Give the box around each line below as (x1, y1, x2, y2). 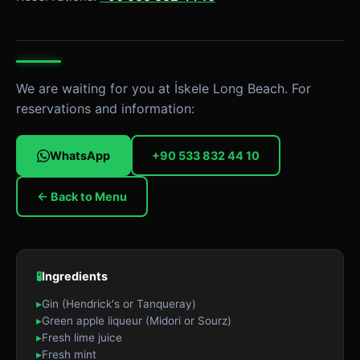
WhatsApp (50, 149, 110, 162)
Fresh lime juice (42, 331, 122, 344)
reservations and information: (16, 100, 194, 117)
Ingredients (42, 269, 108, 283)
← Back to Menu (37, 190, 127, 203)
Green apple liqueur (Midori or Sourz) (42, 314, 231, 327)
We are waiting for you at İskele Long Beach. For (16, 80, 311, 96)
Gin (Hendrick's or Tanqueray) (42, 297, 196, 310)
